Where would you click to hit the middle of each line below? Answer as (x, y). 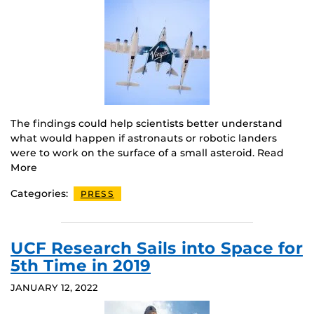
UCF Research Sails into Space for (157, 248)
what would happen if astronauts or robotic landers (144, 138)
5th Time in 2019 (81, 265)
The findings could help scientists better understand (146, 123)
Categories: (41, 193)
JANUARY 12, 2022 (54, 287)
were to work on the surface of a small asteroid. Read (147, 152)
